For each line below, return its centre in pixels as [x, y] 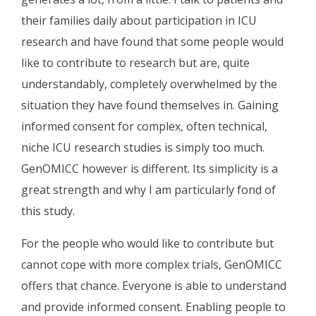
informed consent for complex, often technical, [144, 127]
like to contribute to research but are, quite [135, 63]
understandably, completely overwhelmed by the [149, 84]
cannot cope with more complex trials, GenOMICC [152, 265]
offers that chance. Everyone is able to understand [154, 286]
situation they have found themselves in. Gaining [150, 105]
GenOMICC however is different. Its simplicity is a [150, 169]
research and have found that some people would [152, 42]
